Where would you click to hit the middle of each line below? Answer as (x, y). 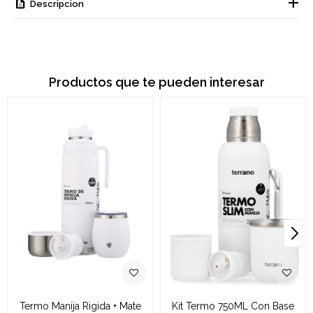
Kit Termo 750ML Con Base (233, 306)
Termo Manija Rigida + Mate (80, 306)
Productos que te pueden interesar (156, 82)
